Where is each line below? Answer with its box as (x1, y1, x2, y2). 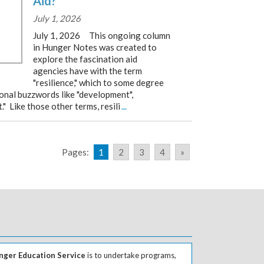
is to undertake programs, (85, 250, 176, 260)
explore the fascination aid (33, 54, 137, 64)
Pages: (62, 147, 89, 157)
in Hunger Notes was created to (33, 42, 157, 52)
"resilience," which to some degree (33, 77, 164, 88)
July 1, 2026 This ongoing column (33, 30, 170, 41)
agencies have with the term (33, 65, 142, 76)
